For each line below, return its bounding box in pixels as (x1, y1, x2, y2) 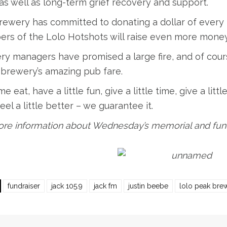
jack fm (93, 181, 117, 190)
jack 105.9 (51, 181, 83, 190)
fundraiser (7, 181, 40, 190)
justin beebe (128, 181, 168, 190)
